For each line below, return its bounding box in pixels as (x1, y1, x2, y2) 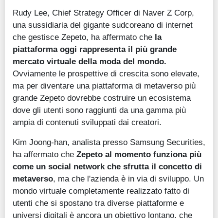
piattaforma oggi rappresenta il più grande (13, 44, 177, 54)
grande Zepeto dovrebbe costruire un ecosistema (13, 93, 191, 103)
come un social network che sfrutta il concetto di (13, 162, 202, 172)
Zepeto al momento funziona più (76, 149, 201, 160)
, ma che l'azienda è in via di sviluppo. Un (53, 174, 204, 184)
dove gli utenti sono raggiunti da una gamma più (13, 105, 186, 115)
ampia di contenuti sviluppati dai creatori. (13, 117, 162, 127)
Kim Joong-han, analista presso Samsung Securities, (13, 137, 205, 147)
